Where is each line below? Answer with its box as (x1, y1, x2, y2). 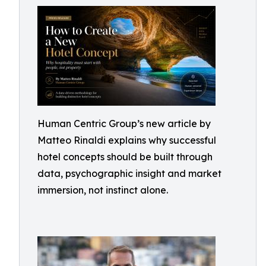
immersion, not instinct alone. (37, 184, 168, 196)
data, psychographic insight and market (37, 167, 221, 179)
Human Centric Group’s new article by (37, 118, 211, 129)
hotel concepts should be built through (37, 151, 213, 163)
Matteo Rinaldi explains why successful (37, 134, 216, 146)
